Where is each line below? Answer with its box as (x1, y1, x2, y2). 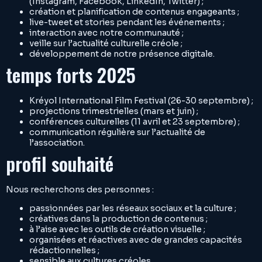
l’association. (29, 137, 85, 148)
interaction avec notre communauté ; (29, 27, 184, 38)
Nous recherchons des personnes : (6, 184, 154, 195)
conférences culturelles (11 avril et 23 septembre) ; (29, 116, 240, 127)
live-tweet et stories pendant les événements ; (29, 16, 225, 27)
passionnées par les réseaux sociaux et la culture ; (29, 203, 236, 213)
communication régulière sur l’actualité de (29, 126, 205, 137)
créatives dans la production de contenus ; (29, 213, 208, 224)
